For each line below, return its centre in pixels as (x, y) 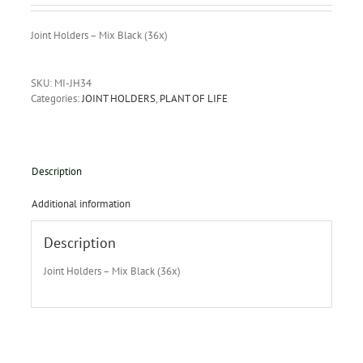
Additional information (81, 203)
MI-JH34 (73, 83)
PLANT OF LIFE (193, 98)
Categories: (56, 98)
